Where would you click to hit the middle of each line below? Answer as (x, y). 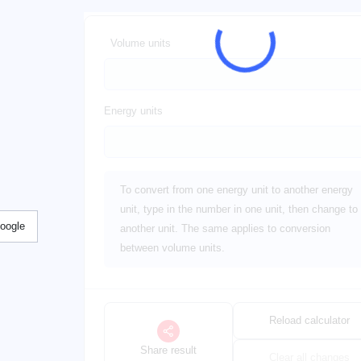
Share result (169, 350)
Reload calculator (310, 320)
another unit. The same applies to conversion (225, 228)
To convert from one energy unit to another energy (237, 190)
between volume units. (172, 248)
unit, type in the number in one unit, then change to (239, 209)
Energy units (133, 111)
